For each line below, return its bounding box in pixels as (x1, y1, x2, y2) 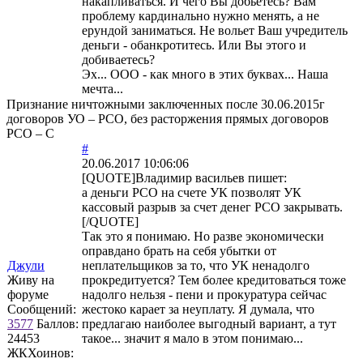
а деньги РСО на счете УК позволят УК (82, 185, 301, 199)
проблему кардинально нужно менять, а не (82, 8, 319, 23)
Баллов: (36, 316, 79, 331)
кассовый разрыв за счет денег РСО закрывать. (82, 199, 343, 214)
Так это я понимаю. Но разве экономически (82, 228, 324, 243)
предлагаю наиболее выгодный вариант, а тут (82, 316, 336, 331)
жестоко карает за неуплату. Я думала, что (82, 301, 314, 316)
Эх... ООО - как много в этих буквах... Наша (82, 66, 328, 81)
